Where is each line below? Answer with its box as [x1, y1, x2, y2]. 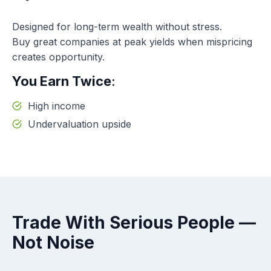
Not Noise [12, 232, 94, 253]
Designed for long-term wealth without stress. [12, 20, 222, 33]
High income [28, 99, 85, 112]
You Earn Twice [12, 73, 111, 89]
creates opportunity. [12, 50, 105, 63]
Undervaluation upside [28, 117, 131, 130]
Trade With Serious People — [12, 212, 256, 233]
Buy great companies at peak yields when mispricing [12, 35, 252, 48]
